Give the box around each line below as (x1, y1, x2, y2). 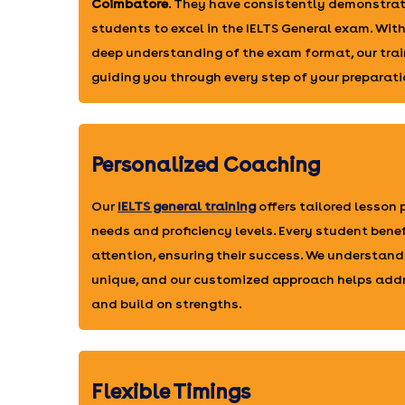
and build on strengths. (91, 296, 242, 312)
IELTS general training (118, 198, 256, 214)
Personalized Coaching (91, 151, 320, 177)
